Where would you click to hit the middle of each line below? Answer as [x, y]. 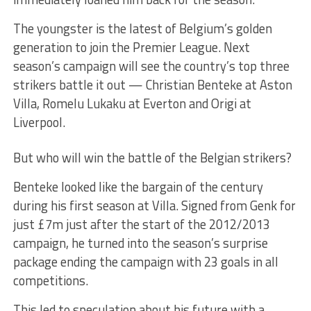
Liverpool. [39, 122]
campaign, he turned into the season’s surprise [140, 243]
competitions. [50, 280]
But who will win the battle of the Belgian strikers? [152, 157]
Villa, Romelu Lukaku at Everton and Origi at [132, 103]
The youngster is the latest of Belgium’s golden [142, 28]
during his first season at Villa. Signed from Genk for [154, 205]
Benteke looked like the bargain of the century [138, 186]
